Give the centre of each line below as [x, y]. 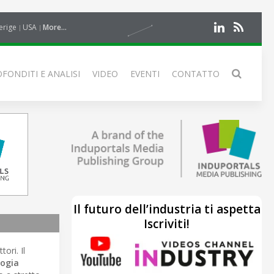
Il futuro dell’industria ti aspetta [167, 209]
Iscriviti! [167, 224]
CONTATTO [196, 74]
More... [55, 27]
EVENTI [145, 74]
